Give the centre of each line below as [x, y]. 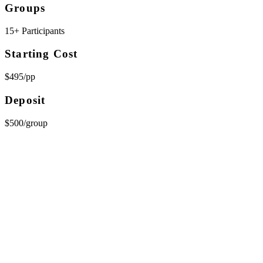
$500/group [26, 123]
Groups [25, 8]
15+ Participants [35, 31]
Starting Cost [41, 54]
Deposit [25, 100]
